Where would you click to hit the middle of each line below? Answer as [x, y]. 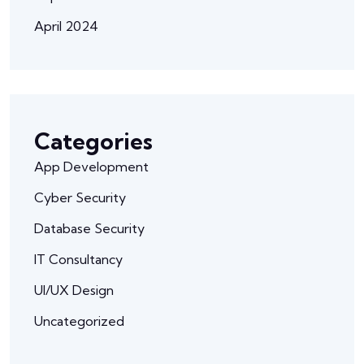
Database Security [89, 228]
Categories [93, 141]
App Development [91, 166]
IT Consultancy [78, 259]
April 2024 [66, 26]
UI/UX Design [74, 290]
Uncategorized [79, 321]
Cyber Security [80, 197]
